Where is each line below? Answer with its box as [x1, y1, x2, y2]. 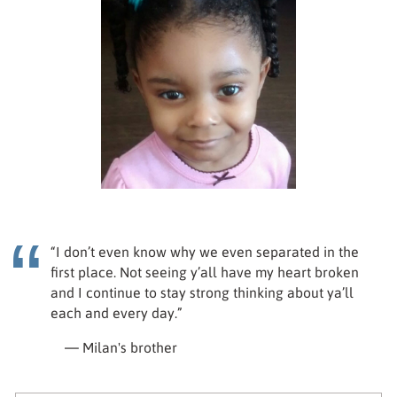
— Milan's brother [64, 339, 177, 355]
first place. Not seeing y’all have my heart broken [51, 263, 360, 280]
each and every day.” [51, 304, 183, 321]
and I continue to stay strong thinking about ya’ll [51, 284, 354, 300]
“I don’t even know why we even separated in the [51, 243, 360, 260]
